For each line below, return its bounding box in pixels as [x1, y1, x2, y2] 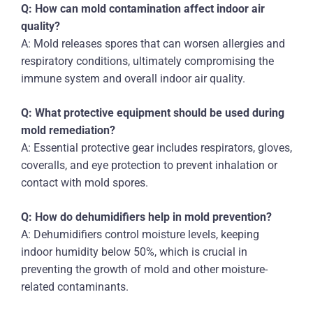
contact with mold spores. [21, 176, 148, 189]
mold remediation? [21, 124, 115, 137]
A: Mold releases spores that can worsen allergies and [21, 37, 285, 50]
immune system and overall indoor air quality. [21, 72, 245, 85]
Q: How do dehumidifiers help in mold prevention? [21, 210, 272, 224]
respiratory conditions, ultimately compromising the [21, 54, 274, 68]
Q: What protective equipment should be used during [21, 106, 284, 119]
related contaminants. [21, 280, 129, 293]
